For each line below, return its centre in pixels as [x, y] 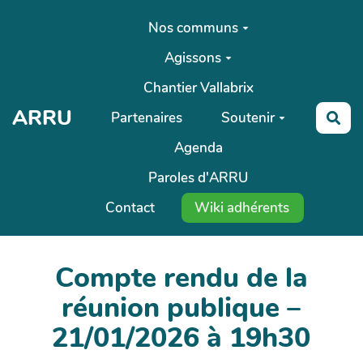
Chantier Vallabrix [198, 88]
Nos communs [193, 28]
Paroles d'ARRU [199, 177]
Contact [130, 207]
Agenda [198, 147]
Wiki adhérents [242, 207]
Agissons [193, 58]
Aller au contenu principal [98, 19]
